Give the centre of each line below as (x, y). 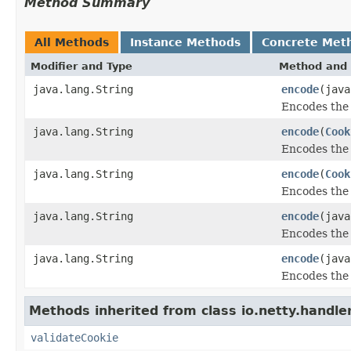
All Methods (72, 42)
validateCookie (74, 337)
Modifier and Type (81, 66)
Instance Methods (185, 42)
